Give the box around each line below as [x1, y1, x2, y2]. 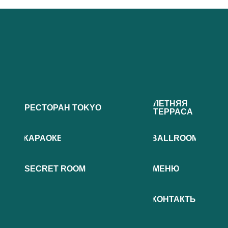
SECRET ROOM [24, 164, 85, 173]
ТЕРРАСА [153, 107, 193, 116]
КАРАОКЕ [23, 133, 63, 142]
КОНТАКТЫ [151, 194, 198, 204]
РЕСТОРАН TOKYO [24, 103, 101, 112]
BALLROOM [151, 133, 198, 142]
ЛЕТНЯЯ [153, 99, 188, 108]
